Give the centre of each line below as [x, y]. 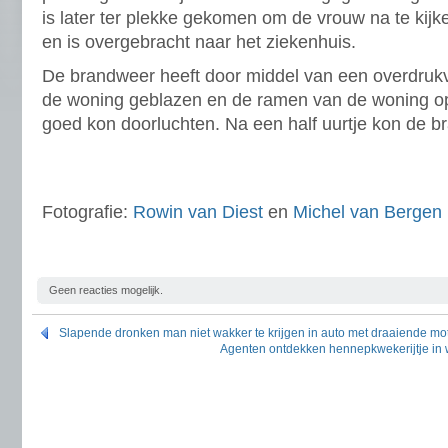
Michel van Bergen [367, 212]
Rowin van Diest [198, 212]
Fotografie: [87, 212]
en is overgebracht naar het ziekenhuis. [199, 42]
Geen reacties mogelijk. [106, 290]
